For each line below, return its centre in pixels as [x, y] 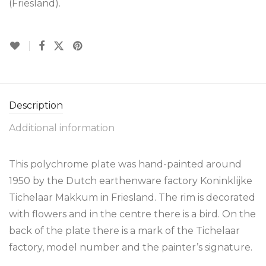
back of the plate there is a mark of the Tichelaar [124, 231]
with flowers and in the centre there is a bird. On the [132, 214]
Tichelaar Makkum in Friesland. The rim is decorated [132, 197]
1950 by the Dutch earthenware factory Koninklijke [131, 181]
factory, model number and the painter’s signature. [131, 247]
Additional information [62, 128]
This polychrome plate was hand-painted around [125, 164]
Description [36, 105]
